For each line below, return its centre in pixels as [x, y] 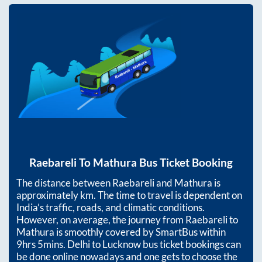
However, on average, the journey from [101, 219]
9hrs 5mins [40, 244]
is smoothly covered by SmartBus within [140, 232]
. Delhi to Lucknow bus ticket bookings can [152, 244]
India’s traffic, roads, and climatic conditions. [111, 207]
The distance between [64, 182]
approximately [48, 195]
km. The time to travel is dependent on [161, 195]
